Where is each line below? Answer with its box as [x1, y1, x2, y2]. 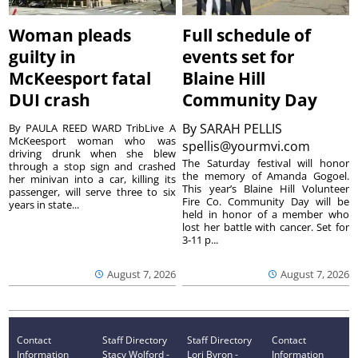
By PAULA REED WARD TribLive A [9, 121, 176, 136]
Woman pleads [9, 24, 132, 47]
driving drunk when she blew [9, 146, 176, 161]
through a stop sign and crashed [9, 159, 176, 174]
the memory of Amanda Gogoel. [182, 169, 349, 184]
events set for [182, 46, 296, 69]
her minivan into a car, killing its [9, 172, 176, 187]
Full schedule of [182, 24, 312, 47]
